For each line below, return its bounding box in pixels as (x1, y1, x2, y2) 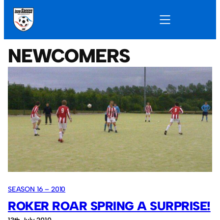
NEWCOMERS (8, 44, 130, 67)
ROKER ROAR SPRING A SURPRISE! (8, 198, 211, 213)
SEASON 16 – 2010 (8, 185, 66, 193)
